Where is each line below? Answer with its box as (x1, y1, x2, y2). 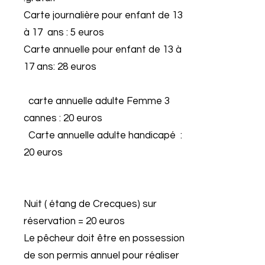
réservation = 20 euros (24, 216, 125, 227)
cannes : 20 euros (24, 113, 102, 124)
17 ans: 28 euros (24, 62, 96, 72)
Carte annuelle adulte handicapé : (24, 130, 182, 141)
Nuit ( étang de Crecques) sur (24, 199, 157, 209)
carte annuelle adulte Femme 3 (24, 96, 170, 106)
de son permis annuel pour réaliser (24, 250, 179, 261)
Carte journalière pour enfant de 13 (24, 10, 183, 21)
